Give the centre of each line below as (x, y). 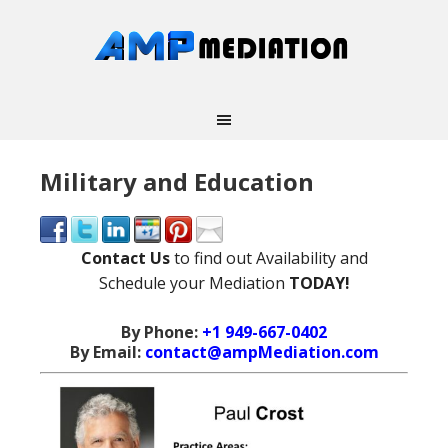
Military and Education (177, 181)
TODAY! (319, 283)
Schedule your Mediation (193, 283)
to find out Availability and (268, 258)
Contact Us (125, 258)
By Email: (107, 352)
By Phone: (161, 332)
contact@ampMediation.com (261, 352)
